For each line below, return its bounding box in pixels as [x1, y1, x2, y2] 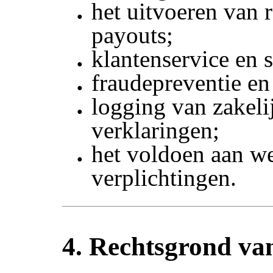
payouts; [91, 22, 174, 49]
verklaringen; [91, 117, 220, 144]
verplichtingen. [91, 165, 237, 191]
